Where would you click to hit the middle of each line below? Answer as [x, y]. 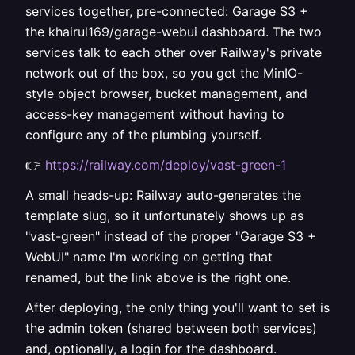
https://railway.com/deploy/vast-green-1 [166, 165]
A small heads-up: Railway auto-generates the [163, 195]
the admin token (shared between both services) [171, 328]
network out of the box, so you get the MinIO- [164, 73]
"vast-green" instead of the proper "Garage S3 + [171, 236]
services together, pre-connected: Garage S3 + [167, 11]
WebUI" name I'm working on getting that [149, 257]
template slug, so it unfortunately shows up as [164, 216]
